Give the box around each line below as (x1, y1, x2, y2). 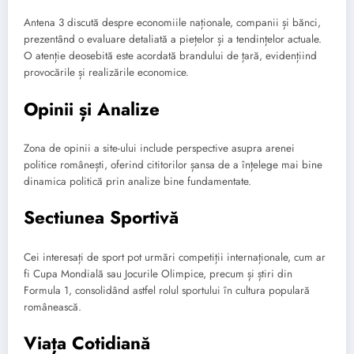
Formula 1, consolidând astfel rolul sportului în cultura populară (24, 282, 310, 298)
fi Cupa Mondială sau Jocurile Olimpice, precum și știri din (24, 265, 292, 281)
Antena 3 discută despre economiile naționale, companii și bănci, (24, 15, 321, 31)
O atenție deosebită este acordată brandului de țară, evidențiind (24, 48, 317, 64)
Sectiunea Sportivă (24, 205, 179, 231)
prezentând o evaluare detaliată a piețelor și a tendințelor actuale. (24, 32, 322, 47)
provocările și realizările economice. (24, 65, 189, 81)
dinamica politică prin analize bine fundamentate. (24, 174, 251, 190)
